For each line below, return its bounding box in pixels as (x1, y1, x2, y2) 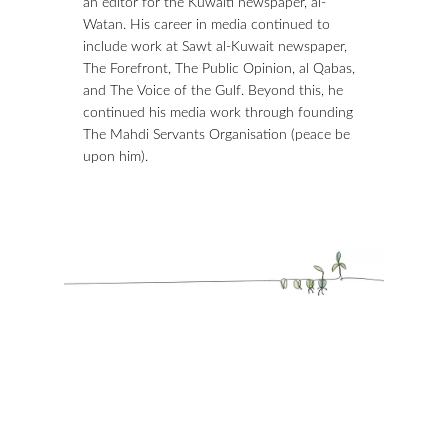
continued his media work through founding (83, 106, 353, 120)
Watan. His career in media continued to (83, 18, 330, 32)
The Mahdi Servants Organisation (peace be (83, 128, 350, 142)
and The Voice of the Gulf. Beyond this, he (83, 84, 343, 98)
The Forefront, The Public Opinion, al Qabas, (83, 62, 355, 76)
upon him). (83, 150, 148, 164)
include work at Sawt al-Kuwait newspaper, (83, 40, 347, 54)
